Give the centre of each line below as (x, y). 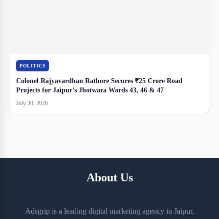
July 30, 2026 (32, 103)
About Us (109, 178)
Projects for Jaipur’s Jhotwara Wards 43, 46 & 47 (90, 90)
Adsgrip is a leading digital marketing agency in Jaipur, (109, 211)
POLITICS (33, 66)
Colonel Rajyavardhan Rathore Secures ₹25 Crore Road (99, 81)
